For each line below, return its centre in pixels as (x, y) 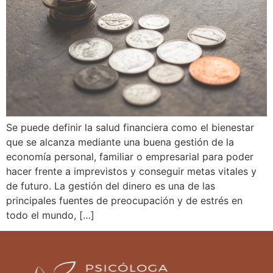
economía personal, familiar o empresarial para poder (130, 156)
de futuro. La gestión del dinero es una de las (111, 186)
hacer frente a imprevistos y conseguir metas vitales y (131, 171)
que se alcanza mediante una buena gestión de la (120, 142)
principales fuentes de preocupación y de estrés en (124, 200)
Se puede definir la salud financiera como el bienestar (130, 127)
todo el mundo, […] (50, 215)
